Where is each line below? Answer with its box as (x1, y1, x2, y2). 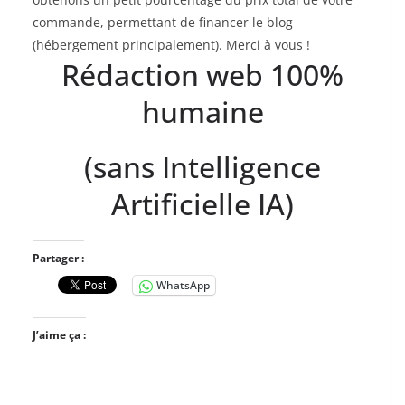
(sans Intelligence (84, 147, 321, 187)
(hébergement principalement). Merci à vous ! (33, 36, 310, 54)
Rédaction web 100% (61, 55, 344, 95)
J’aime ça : (33, 327, 86, 344)
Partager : (33, 250, 84, 267)
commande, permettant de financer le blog (33, 14, 293, 32)
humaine (141, 92, 264, 132)
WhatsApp (156, 278, 210, 294)
